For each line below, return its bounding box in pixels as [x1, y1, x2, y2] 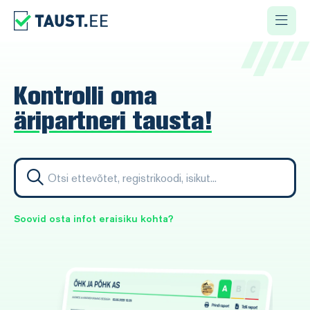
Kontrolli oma [14, 80, 157, 111]
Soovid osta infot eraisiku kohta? [14, 212, 174, 225]
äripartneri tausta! [14, 104, 212, 136]
